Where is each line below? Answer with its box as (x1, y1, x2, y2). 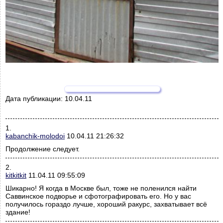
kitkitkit (5, 171, 26, 180)
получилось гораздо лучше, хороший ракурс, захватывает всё (5, 200, 207, 209)
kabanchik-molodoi (5, 132, 65, 140)
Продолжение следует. (5, 145, 80, 153)
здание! (5, 208, 30, 217)
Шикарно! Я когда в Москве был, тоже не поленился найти (5, 184, 197, 193)
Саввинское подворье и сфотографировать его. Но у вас (5, 192, 191, 201)
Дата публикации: (5, 95, 65, 103)
